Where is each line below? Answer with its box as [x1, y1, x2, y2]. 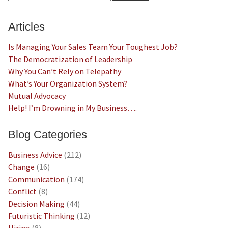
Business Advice [8, 149, 62, 160]
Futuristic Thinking [8, 210, 75, 221]
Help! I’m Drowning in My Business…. [8, 102, 137, 113]
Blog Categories [8, 128, 87, 141]
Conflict [8, 186, 37, 196]
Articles [8, 20, 45, 33]
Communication [8, 174, 65, 184]
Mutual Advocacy [8, 90, 66, 101]
